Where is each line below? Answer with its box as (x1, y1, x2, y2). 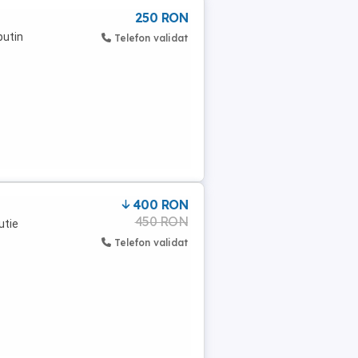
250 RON (134, 10, 188, 26)
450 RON (134, 213, 188, 229)
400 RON (132, 197, 188, 213)
